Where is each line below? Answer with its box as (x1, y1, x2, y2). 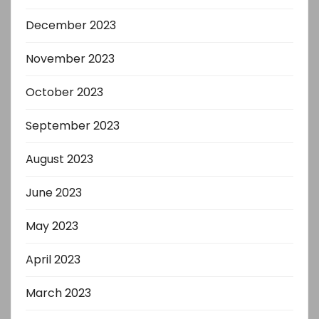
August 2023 (26, 150, 93, 167)
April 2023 (26, 251, 80, 268)
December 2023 (26, 16, 116, 33)
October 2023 (26, 83, 103, 100)
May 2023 (26, 217, 78, 234)
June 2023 (26, 184, 82, 201)
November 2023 (26, 50, 115, 67)
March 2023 (26, 284, 91, 301)
